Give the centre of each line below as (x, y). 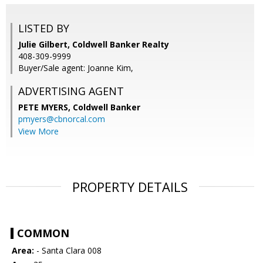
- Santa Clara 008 (68, 251)
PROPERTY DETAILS (130, 187)
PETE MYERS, (45, 107)
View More (38, 131)
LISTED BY (44, 28)
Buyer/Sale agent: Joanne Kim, (76, 68)
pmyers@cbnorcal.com (62, 119)
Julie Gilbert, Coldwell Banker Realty (94, 45)
